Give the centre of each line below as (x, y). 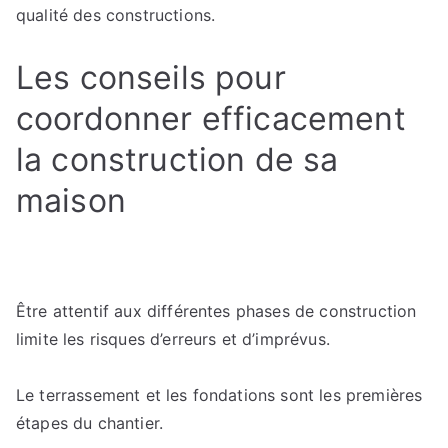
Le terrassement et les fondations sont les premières (219, 395)
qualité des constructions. (116, 15)
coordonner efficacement (211, 118)
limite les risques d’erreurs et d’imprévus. (173, 339)
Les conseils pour (151, 77)
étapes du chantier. (90, 423)
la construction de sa (177, 159)
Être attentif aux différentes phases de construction (216, 311)
